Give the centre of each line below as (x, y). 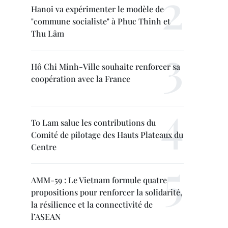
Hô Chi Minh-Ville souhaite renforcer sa (106, 66)
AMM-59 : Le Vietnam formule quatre (99, 180)
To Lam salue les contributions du (93, 122)
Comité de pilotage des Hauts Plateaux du (107, 135)
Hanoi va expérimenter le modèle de (97, 9)
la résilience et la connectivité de (92, 204)
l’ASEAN (46, 217)
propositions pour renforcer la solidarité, (107, 192)
